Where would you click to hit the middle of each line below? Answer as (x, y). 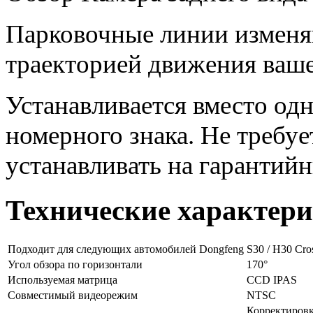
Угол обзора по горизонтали (75, 265)
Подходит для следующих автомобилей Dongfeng (126, 249)
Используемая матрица (63, 280)
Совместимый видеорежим (73, 296)
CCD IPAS (272, 280)
